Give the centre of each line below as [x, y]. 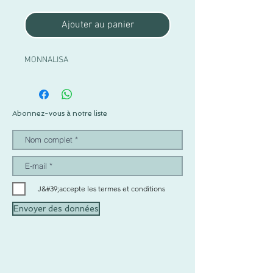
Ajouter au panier [97, 25]
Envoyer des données [56, 208]
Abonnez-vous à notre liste [60, 113]
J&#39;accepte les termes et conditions [101, 188]
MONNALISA [46, 60]
